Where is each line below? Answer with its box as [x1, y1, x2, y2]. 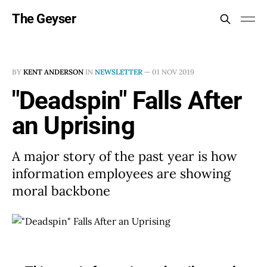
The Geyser [12, 11, 76, 26]
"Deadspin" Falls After [12, 86, 242, 115]
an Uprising [12, 111, 135, 140]
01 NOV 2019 [152, 67, 194, 76]
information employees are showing [12, 165, 231, 182]
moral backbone [12, 182, 110, 199]
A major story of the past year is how [12, 148, 237, 164]
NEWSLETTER [95, 67, 142, 76]
